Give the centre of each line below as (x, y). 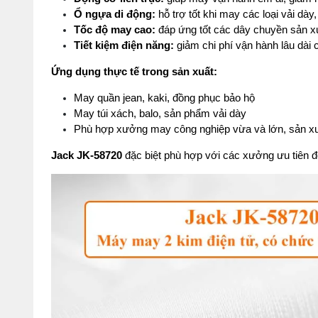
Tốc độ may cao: (115, 30)
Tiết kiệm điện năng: (124, 45)
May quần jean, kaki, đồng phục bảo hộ (164, 98)
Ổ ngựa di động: (115, 14)
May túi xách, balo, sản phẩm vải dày (160, 114)
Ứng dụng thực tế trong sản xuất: (134, 72)
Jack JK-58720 (87, 155)
